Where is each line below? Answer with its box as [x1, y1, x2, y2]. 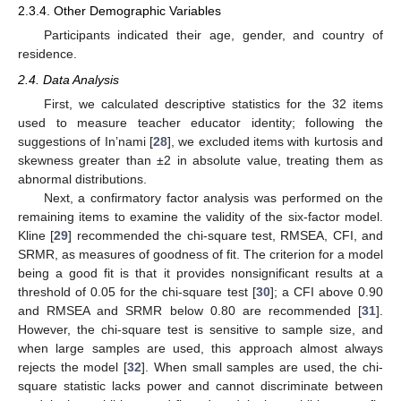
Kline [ [18, 227, 55, 243]
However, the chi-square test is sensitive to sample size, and [18, 321, 383, 337]
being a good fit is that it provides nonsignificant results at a [18, 265, 383, 280]
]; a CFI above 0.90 [269, 284, 384, 299]
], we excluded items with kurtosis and [167, 133, 383, 149]
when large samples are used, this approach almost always [18, 340, 383, 355]
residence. [18, 47, 77, 62]
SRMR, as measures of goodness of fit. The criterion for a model [18, 246, 383, 261]
